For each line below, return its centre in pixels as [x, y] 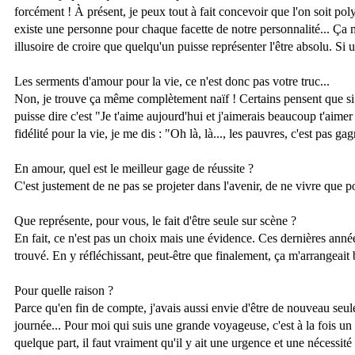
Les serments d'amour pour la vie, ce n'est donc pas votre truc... [172, 82]
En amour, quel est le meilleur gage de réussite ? [134, 169]
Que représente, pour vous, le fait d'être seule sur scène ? [155, 221]
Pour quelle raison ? [64, 291]
